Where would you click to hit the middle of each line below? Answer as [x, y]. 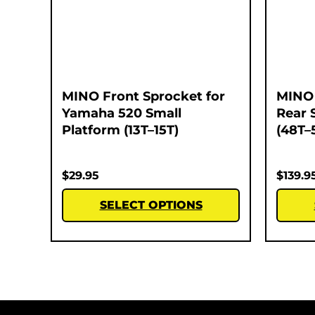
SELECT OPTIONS [151, 205]
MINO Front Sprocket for [143, 96]
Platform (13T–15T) [120, 130]
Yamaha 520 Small [122, 113]
